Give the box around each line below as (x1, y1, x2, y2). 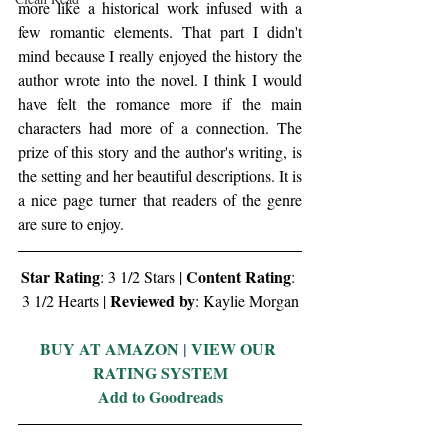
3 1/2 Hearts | (21, 290, 110, 312)
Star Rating (21, 265, 100, 289)
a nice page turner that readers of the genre (18, 189, 302, 211)
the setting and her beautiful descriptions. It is (18, 165, 302, 187)
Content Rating (186, 265, 291, 289)
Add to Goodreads (97, 385, 223, 409)
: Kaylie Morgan (194, 290, 299, 312)
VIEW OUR (191, 337, 280, 361)
